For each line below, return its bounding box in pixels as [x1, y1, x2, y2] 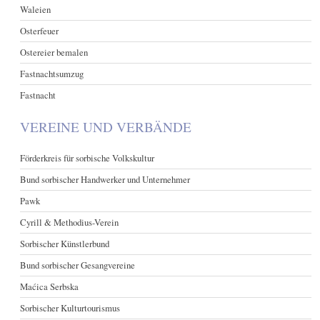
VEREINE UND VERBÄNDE [20, 118, 192, 136]
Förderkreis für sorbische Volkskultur [20, 151, 155, 164]
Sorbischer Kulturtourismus [20, 301, 121, 314]
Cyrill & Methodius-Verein [20, 215, 119, 229]
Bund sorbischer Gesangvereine [20, 258, 136, 271]
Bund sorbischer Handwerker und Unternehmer [20, 172, 191, 186]
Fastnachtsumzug [20, 67, 84, 81]
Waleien [20, 3, 51, 16]
